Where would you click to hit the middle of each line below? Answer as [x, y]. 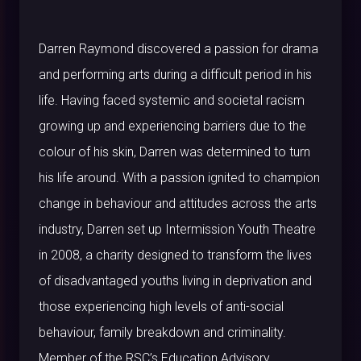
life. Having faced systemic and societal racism [172, 101]
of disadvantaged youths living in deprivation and [175, 281]
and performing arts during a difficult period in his [175, 75]
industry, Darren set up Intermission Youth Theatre [177, 230]
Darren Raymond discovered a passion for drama [178, 49]
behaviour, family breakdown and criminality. [162, 333]
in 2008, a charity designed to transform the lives [175, 255]
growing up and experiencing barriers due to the [172, 127]
